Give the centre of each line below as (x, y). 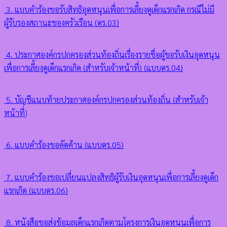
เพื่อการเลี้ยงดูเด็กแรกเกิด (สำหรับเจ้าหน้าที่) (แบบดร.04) (93, 67)
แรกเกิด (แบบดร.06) (36, 190)
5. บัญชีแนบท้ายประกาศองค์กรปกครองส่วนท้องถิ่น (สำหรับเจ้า (106, 100)
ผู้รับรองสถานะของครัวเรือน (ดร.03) (62, 22)
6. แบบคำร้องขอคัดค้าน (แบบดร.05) (64, 145)
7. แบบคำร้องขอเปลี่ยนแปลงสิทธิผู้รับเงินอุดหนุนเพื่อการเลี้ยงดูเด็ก (111, 177)
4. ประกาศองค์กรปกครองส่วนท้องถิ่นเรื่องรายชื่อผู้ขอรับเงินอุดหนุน (112, 54)
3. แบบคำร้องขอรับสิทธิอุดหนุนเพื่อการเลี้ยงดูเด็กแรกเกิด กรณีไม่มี (109, 9)
